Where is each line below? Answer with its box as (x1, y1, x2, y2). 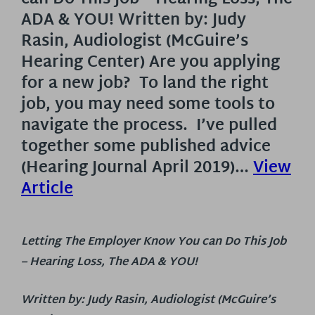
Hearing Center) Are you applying (21, 49, 280, 77)
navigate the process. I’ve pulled (21, 112, 277, 141)
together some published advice (21, 133, 271, 162)
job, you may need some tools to (21, 91, 275, 120)
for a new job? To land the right (21, 70, 269, 98)
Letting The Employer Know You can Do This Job (21, 231, 286, 252)
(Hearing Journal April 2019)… (21, 154, 253, 183)
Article (21, 175, 73, 204)
